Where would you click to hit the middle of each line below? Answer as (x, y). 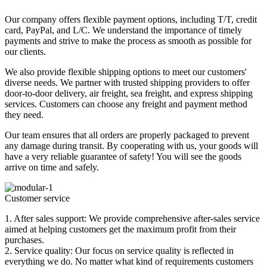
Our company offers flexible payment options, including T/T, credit (131, 19)
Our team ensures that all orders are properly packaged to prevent (127, 135)
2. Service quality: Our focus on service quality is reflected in (119, 250)
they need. (24, 114)
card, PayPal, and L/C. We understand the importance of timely (123, 30)
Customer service (37, 198)
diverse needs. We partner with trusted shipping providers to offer (127, 82)
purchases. (24, 240)
